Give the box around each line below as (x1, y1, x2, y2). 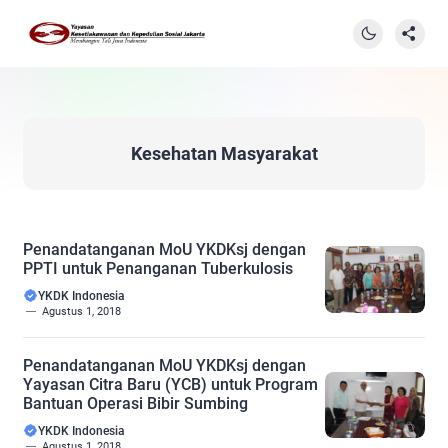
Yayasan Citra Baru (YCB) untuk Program (23, 375, 318, 394)
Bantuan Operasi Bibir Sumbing (23, 394, 248, 413)
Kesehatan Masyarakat (130, 143, 318, 164)
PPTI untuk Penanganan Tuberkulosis (23, 259, 293, 278)
